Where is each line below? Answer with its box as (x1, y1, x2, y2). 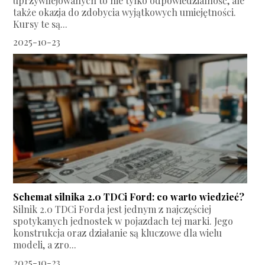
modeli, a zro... (13, 238, 77, 251)
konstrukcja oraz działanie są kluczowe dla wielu (13, 227, 222, 240)
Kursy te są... (13, 18, 68, 31)
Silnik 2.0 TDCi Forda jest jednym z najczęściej (13, 203, 212, 216)
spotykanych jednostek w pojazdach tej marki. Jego (13, 215, 234, 228)
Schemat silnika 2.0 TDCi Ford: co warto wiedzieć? (13, 190, 245, 203)
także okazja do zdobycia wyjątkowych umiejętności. (13, 6, 237, 19)
